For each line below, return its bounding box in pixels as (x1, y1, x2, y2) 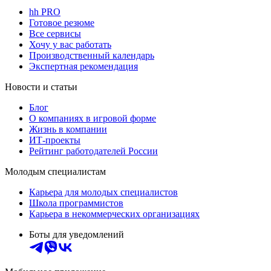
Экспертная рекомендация (29, 61, 138, 72)
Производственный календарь (29, 50, 154, 61)
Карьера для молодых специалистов (29, 187, 178, 198)
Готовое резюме (29, 18, 94, 28)
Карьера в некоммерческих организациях (29, 209, 200, 220)
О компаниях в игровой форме (29, 113, 156, 124)
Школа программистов (29, 198, 123, 209)
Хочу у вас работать (29, 39, 111, 50)
